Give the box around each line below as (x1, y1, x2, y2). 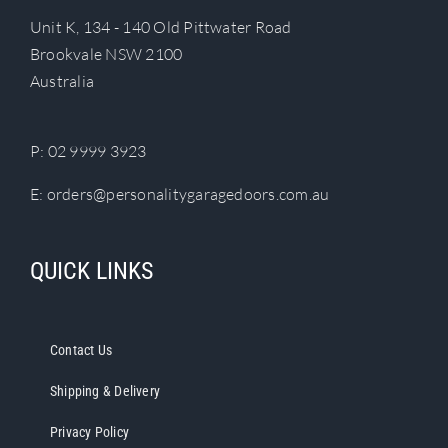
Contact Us (50, 341, 113, 358)
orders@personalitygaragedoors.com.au (46, 183, 330, 204)
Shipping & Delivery (50, 382, 160, 399)
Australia (30, 70, 95, 91)
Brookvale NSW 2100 (30, 43, 183, 64)
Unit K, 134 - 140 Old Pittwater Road (30, 16, 292, 37)
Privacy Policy (50, 423, 129, 440)
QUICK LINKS (30, 256, 153, 285)
